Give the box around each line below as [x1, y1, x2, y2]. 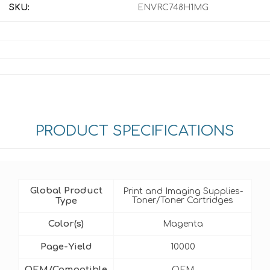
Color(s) [48, 219, 84, 229]
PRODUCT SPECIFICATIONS [36, 123, 234, 139]
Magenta [162, 219, 203, 228]
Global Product [30, 186, 102, 196]
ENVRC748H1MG [137, 3, 209, 12]
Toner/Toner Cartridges [132, 196, 233, 205]
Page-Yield [40, 242, 92, 252]
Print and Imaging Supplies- [122, 187, 243, 196]
